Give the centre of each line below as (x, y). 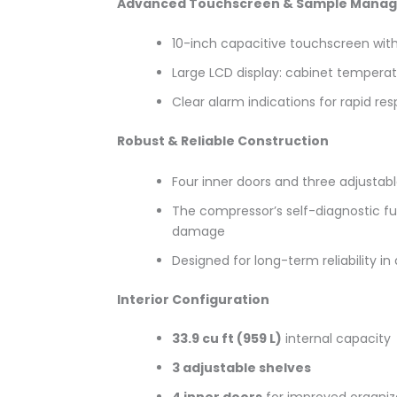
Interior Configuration (193, 299)
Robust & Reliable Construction (223, 141)
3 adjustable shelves (241, 367)
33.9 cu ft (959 (219, 338)
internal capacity (336, 338)
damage (198, 231)
